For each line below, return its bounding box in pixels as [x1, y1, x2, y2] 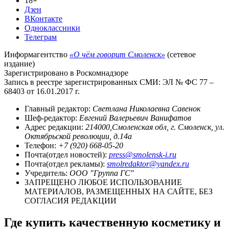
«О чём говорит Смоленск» [70, 50, 165, 59]
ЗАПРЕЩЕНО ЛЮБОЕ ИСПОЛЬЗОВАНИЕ [25, 177, 182, 187]
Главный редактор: [25, 104, 93, 113]
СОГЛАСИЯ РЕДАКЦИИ [25, 196, 117, 205]
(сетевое [165, 50, 196, 59]
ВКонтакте [25, 14, 62, 23]
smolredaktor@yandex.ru [107, 159, 189, 168]
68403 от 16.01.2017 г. [4, 86, 80, 96]
